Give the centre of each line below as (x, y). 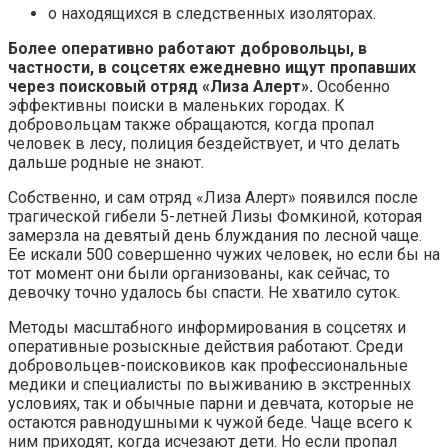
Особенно (351, 87)
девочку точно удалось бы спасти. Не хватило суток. (204, 293)
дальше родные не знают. (106, 163)
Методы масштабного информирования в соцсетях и (207, 328)
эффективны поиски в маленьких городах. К (176, 106)
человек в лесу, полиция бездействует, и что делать (204, 144)
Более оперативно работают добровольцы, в (187, 49)
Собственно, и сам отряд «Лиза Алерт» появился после (213, 198)
